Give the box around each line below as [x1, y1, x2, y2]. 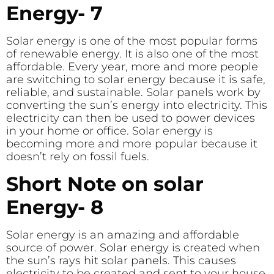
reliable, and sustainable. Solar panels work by [6, 86, 261, 100]
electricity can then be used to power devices [6, 111, 255, 125]
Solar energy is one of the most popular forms [6, 34, 257, 48]
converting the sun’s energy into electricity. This [6, 98, 267, 113]
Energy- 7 [6, 1, 103, 26]
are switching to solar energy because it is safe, [6, 73, 265, 87]
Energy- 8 [6, 194, 103, 219]
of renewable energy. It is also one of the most [6, 47, 259, 61]
